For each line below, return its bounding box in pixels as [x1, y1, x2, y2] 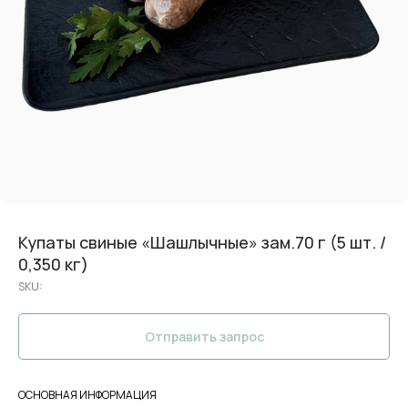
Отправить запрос [144, 328, 264, 346]
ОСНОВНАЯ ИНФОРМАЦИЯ [18, 387, 157, 403]
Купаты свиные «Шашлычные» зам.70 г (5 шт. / [18, 231, 386, 253]
